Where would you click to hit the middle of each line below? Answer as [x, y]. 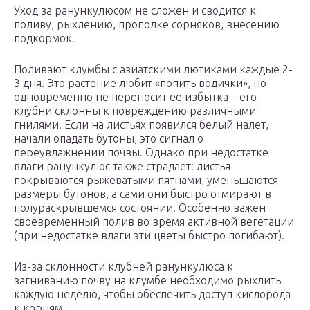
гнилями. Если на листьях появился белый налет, [141, 125]
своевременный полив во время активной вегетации [154, 222]
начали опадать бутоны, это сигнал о [109, 139]
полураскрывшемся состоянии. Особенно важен [140, 208]
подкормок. [44, 38]
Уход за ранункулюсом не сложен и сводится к [135, 11]
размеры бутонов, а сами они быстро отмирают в [143, 194]
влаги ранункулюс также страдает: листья [122, 166]
